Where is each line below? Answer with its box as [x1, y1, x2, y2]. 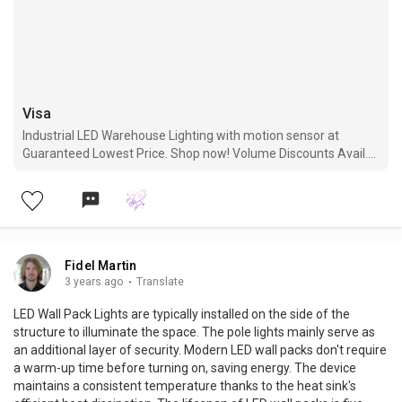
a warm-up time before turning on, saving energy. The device [13, 360, 356, 375]
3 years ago [65, 275, 124, 288]
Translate [136, 275, 184, 288]
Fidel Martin [65, 258, 137, 273]
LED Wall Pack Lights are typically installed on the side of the [13, 306, 350, 321]
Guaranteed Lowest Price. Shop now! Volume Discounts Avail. [22, 145, 368, 161]
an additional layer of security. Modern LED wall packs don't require [13, 342, 387, 357]
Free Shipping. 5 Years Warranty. [22, 163, 205, 179]
